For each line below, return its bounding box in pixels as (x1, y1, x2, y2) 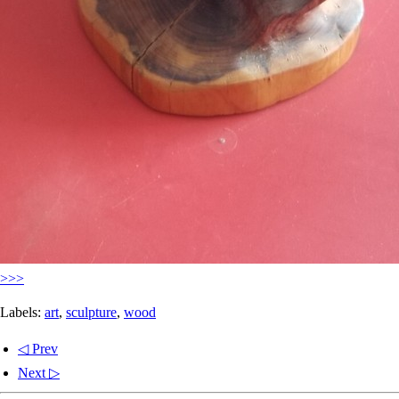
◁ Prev (18, 340, 58, 356)
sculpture (66, 304, 117, 320)
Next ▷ (18, 364, 60, 380)
